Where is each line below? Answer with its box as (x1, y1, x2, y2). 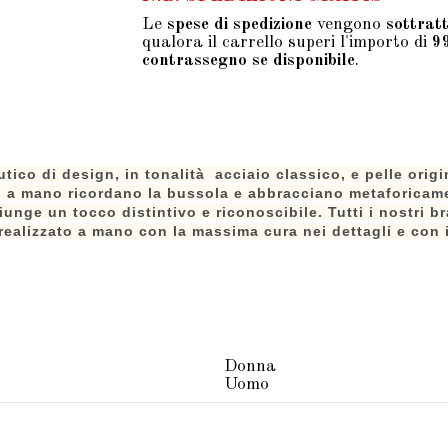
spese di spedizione (167, 15, 312, 33)
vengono (312, 15, 386, 33)
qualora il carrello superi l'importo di (142, 33, 432, 51)
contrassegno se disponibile (142, 51, 355, 69)
